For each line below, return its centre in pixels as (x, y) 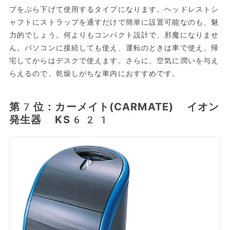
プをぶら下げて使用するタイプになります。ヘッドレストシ (114, 9)
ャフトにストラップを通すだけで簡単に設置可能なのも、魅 (114, 22)
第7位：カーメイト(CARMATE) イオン (114, 107)
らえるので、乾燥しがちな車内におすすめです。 (94, 73)
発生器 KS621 (60, 119)
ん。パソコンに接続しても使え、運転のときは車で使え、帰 (114, 47)
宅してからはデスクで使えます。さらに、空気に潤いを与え (114, 60)
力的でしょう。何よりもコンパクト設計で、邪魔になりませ (114, 35)
